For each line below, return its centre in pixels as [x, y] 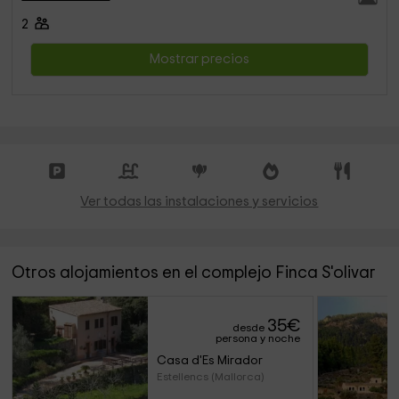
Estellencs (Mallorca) [210, 377]
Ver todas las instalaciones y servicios [199, 202]
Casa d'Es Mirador [209, 361]
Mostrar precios [199, 59]
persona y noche [258, 338]
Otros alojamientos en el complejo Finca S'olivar [194, 273]
